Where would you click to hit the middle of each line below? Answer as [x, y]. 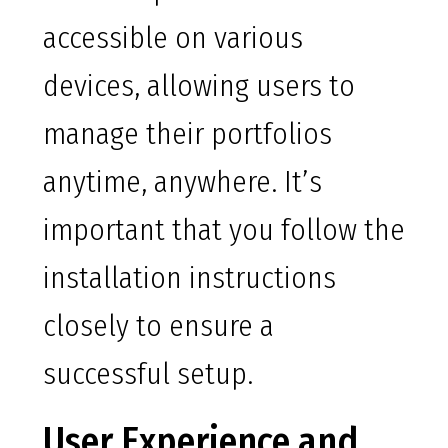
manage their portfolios [187, 134]
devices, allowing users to [199, 86]
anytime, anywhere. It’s [182, 182]
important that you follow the [224, 230]
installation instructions [189, 278]
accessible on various [173, 38]
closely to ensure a [158, 326]
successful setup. [148, 374]
